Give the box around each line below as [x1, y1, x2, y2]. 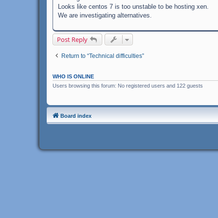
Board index [60, 112, 91, 119]
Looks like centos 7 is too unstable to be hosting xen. [58, 3, 209, 11]
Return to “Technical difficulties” [61, 53, 144, 60]
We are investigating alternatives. [58, 12, 152, 19]
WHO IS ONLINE [53, 73, 94, 80]
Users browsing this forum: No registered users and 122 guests [53, 83, 203, 89]
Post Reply [57, 35, 88, 44]
